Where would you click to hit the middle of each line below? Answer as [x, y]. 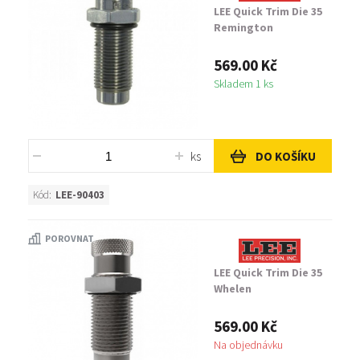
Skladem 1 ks [243, 84]
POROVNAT [70, 238]
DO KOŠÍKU [285, 156]
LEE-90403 [80, 195]
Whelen [233, 288]
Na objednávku [248, 345]
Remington [243, 27]
